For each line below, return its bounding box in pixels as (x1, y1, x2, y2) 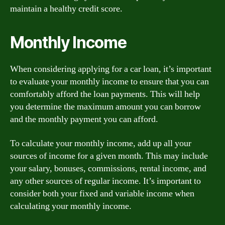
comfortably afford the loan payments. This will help (10, 88, 200, 100)
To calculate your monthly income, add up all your (10, 137, 191, 149)
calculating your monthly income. (10, 200, 132, 212)
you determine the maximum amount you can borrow (10, 101, 201, 113)
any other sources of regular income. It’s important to (10, 175, 201, 187)
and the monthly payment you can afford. (10, 114, 158, 125)
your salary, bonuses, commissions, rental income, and (10, 162, 206, 174)
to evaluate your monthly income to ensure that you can (10, 76, 209, 87)
